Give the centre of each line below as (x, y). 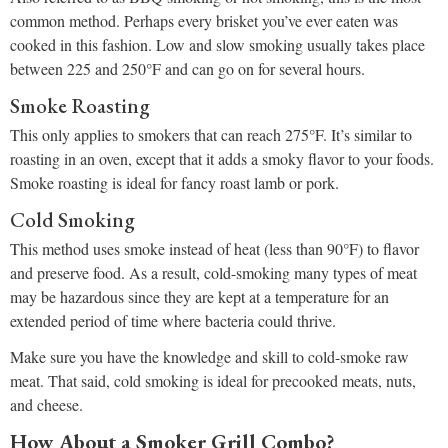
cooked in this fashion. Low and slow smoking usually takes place (217, 45)
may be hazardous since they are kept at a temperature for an (199, 297)
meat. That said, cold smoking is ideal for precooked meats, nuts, (213, 381)
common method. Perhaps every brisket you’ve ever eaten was (204, 21)
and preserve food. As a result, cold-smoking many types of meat (213, 273)
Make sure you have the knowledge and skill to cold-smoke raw (209, 357)
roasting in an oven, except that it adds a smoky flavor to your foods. (222, 159)
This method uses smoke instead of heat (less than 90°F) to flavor (214, 249)
